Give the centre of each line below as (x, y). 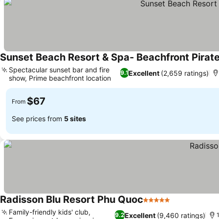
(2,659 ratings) (185, 73)
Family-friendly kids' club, (50, 212)
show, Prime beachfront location (60, 78)
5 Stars (156, 205)
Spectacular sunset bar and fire (59, 70)
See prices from (38, 118)
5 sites (75, 118)
